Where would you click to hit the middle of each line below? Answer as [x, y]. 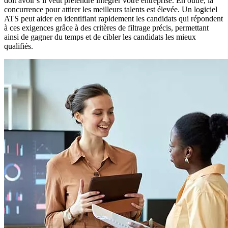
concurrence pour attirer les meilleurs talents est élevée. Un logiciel [111, 9]
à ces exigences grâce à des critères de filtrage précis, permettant [106, 27]
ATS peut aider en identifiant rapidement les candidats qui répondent [113, 18]
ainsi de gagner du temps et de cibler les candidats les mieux [100, 37]
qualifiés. [19, 46]
